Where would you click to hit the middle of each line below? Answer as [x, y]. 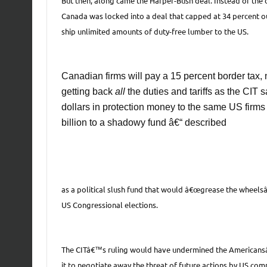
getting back [88, 91]
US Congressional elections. [109, 204]
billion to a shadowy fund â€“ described [144, 122]
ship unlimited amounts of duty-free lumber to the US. [155, 31]
